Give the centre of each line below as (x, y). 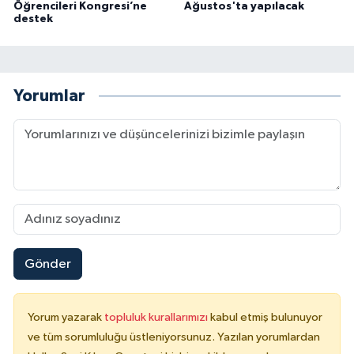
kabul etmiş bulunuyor (266, 318)
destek (33, 19)
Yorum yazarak (66, 318)
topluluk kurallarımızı (157, 318)
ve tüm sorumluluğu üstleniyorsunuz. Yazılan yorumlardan (174, 337)
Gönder (47, 264)
